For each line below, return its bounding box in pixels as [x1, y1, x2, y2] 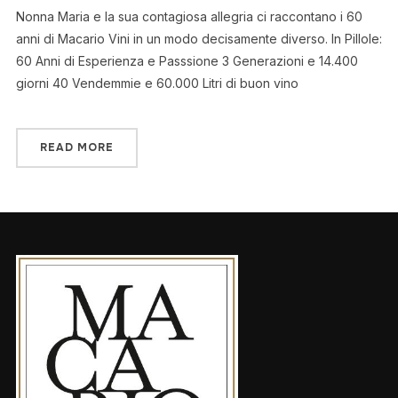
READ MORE [39, 139, 114, 155]
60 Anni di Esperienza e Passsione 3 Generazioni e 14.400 [15, 52, 358, 68]
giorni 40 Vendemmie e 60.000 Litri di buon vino [15, 75, 298, 91]
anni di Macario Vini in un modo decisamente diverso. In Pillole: [15, 30, 382, 46]
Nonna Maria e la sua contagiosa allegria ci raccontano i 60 [15, 8, 362, 24]
